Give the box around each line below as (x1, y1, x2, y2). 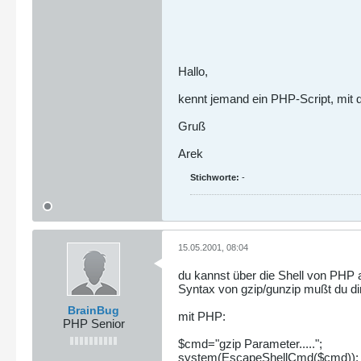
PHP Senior (62, 316, 125, 330)
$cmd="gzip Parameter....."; (178, 336, 322, 351)
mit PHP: (178, 309, 226, 323)
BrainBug (68, 303, 119, 317)
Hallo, (178, 64, 208, 78)
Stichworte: (190, 172, 239, 182)
